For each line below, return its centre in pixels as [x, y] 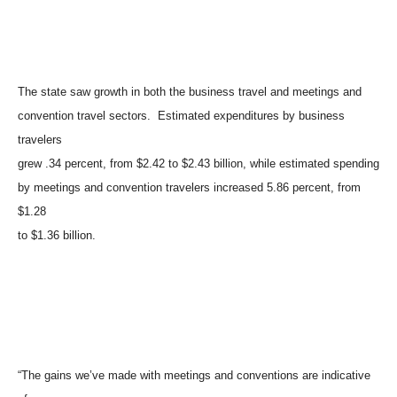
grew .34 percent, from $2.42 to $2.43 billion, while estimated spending [198, 163]
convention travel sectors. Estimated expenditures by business [181, 116]
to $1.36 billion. [57, 235]
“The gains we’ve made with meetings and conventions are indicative [194, 375]
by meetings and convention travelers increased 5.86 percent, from [189, 187]
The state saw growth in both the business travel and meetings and [190, 92]
